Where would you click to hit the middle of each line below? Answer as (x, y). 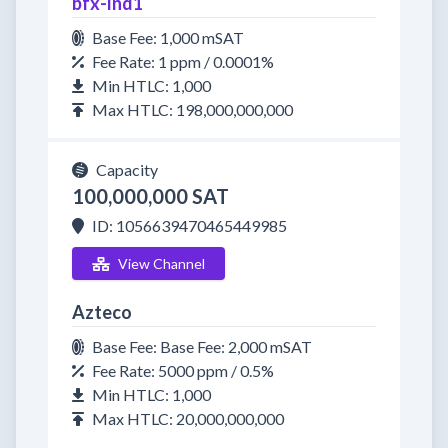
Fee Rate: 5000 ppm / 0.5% (183, 370)
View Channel (161, 263)
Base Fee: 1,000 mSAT (168, 37)
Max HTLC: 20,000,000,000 (188, 418)
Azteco (102, 312)
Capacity (127, 169)
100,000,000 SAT (150, 196)
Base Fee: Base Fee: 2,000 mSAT (202, 346)
